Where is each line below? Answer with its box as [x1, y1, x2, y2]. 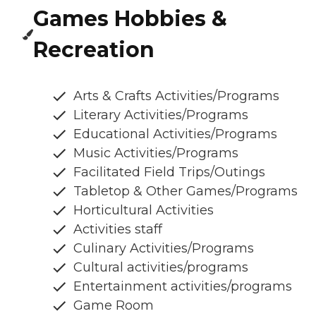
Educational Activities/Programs [73, 126, 277, 142]
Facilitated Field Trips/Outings [73, 164, 265, 181]
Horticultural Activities [73, 202, 214, 219]
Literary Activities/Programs [73, 107, 248, 123]
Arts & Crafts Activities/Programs [73, 88, 279, 104]
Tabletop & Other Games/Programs [73, 183, 298, 200]
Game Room [73, 298, 154, 314]
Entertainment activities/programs [73, 279, 292, 295]
